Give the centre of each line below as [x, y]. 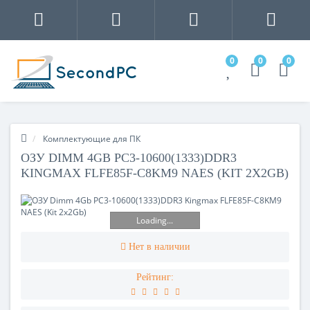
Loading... [155, 221]
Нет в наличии [159, 246]
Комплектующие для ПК [92, 138]
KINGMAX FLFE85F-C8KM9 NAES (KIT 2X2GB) [155, 173]
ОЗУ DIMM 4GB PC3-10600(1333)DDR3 [129, 157]
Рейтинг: [155, 277]
